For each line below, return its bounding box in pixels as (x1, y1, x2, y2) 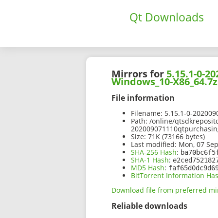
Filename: (131, 109, 163, 118)
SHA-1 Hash (131, 155, 169, 165)
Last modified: (131, 140, 177, 149)
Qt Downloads (129, 9, 204, 25)
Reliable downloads (111, 200, 187, 212)
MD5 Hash (131, 163, 164, 173)
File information (111, 92, 175, 103)
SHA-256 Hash (131, 147, 177, 157)
